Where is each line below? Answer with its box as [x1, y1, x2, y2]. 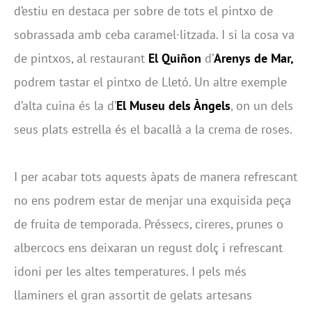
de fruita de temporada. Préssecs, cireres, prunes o [14, 216, 283, 233]
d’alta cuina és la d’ [14, 97, 116, 114]
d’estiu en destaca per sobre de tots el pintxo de [14, 3, 273, 19]
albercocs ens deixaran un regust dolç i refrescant [14, 240, 283, 256]
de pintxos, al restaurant [14, 50, 148, 67]
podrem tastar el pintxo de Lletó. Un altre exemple [14, 74, 287, 91]
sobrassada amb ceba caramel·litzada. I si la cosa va [14, 26, 295, 43]
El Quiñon [148, 50, 201, 67]
